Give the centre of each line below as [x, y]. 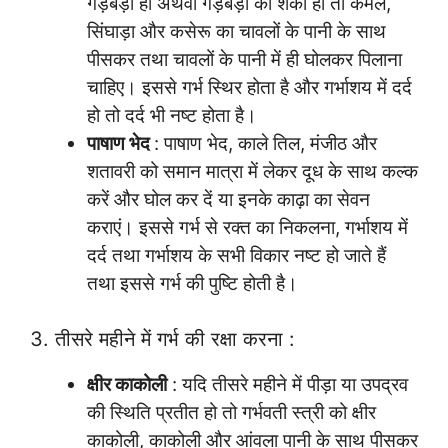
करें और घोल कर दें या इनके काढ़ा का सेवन [228, 200]
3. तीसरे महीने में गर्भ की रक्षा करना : [162, 338]
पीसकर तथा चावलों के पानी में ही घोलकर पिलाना [244, 60]
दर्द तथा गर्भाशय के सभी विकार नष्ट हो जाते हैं [236, 256]
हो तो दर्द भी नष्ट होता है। [172, 116]
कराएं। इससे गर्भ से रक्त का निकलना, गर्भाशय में [247, 228]
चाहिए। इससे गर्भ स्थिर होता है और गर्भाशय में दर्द [249, 88]
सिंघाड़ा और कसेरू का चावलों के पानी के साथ [236, 32]
